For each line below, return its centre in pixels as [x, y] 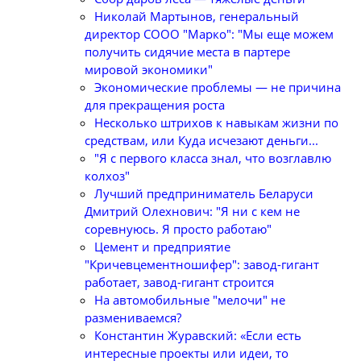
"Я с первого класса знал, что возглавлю [213, 158]
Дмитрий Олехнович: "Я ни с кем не [192, 211]
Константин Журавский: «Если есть [198, 335]
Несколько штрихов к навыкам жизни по [216, 122]
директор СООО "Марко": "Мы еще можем [209, 34]
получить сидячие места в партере [187, 52]
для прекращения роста [155, 105]
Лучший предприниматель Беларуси [204, 193]
